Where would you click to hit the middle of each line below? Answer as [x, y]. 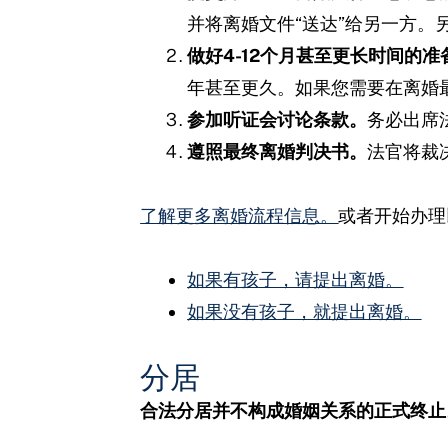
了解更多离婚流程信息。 [239, 215]
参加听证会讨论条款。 [277, 119]
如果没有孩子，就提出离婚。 [304, 311]
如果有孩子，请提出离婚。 [295, 279]
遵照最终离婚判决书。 [277, 151]
